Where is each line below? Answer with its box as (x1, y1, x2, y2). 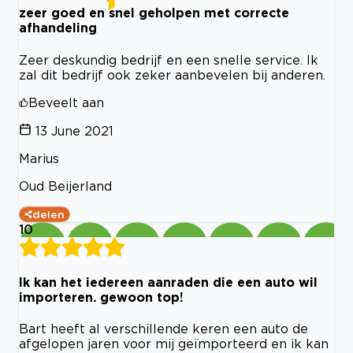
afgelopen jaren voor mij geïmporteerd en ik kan (19, 336, 329, 351)
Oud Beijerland (19, 178, 112, 193)
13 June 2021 (35, 123, 113, 138)
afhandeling (19, 20, 97, 35)
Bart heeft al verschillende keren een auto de (19, 321, 308, 336)
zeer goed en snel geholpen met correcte (19, 6, 289, 20)
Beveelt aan (28, 95, 104, 110)
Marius (19, 150, 59, 165)
